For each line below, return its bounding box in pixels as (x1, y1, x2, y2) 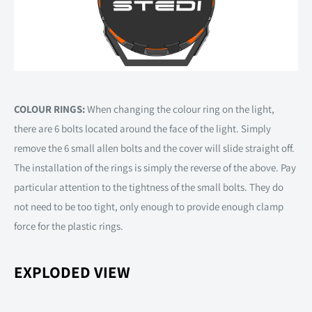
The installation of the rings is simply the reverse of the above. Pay (14, 160, 296, 174)
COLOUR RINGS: (14, 102, 85, 116)
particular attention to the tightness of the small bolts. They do (14, 180, 283, 194)
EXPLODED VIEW (14, 262, 130, 283)
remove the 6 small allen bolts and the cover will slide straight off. (14, 141, 295, 155)
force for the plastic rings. (14, 219, 123, 233)
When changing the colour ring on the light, (85, 102, 274, 116)
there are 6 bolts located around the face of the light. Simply (14, 121, 271, 135)
